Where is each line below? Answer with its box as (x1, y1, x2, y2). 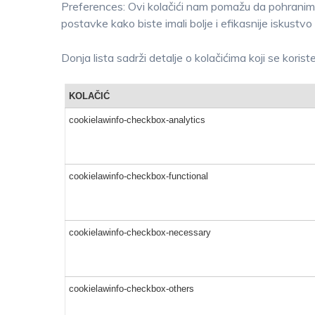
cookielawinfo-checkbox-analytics (69, 115, 205, 125)
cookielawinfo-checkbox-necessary (69, 227, 211, 238)
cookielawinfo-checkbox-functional (69, 171, 208, 181)
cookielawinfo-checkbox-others (69, 283, 194, 294)
